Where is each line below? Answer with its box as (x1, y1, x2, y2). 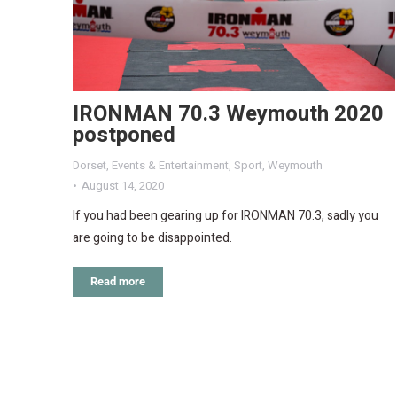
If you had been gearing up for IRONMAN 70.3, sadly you (73, 206, 378, 225)
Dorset (73, 156, 106, 174)
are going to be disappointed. (73, 228, 232, 247)
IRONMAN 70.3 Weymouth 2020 (73, 97, 384, 129)
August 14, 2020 (82, 176, 164, 194)
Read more (90, 274, 145, 288)
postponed (73, 119, 175, 151)
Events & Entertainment (112, 156, 229, 174)
